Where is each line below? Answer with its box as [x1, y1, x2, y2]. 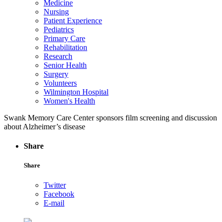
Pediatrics [44, 25, 74, 34]
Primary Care [44, 34, 85, 43]
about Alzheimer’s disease [4, 122, 85, 131]
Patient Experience [44, 16, 102, 25]
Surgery [44, 70, 68, 78]
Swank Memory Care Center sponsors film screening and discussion [4, 113, 217, 122]
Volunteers [44, 79, 77, 87]
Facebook [44, 189, 74, 198]
